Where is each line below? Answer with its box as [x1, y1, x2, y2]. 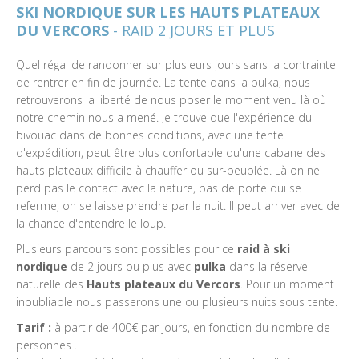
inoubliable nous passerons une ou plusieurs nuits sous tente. [16, 294, 337, 309]
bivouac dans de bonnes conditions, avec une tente [16, 127, 284, 143]
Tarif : [16, 320, 51, 335]
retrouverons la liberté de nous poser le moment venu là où [16, 92, 326, 107]
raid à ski [234, 241, 290, 256]
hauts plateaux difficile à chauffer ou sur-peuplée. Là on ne [16, 163, 320, 178]
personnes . [16, 337, 77, 353]
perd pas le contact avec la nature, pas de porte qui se [16, 180, 301, 196]
